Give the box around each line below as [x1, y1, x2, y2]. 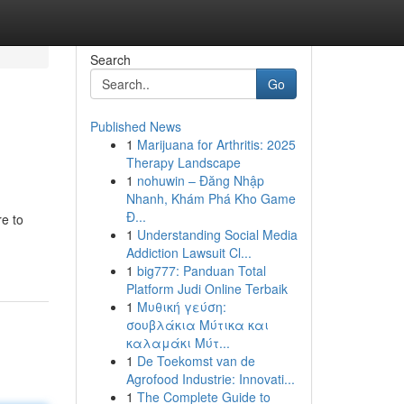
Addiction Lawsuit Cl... [125, 243, 252, 262]
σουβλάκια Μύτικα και [125, 316, 269, 334]
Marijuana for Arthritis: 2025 [136, 135, 296, 153]
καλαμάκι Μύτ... [125, 334, 230, 352]
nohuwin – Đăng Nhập [136, 171, 264, 189]
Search [89, 50, 131, 69]
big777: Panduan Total [136, 262, 266, 280]
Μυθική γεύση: [136, 298, 226, 316]
